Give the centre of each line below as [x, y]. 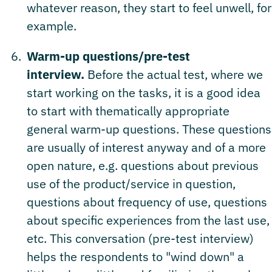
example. [52, 25]
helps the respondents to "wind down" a [135, 256]
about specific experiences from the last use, [148, 220]
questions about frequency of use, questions [147, 202]
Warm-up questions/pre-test [108, 56]
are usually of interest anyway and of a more [146, 147]
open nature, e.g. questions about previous [143, 165]
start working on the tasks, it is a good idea [144, 92]
